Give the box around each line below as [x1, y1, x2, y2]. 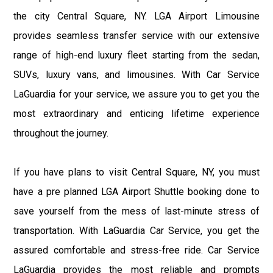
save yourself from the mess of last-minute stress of [13, 205, 260, 217]
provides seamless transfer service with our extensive [13, 29, 260, 41]
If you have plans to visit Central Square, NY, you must [13, 166, 260, 178]
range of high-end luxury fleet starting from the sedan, [13, 49, 260, 61]
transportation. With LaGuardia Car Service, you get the [13, 224, 260, 236]
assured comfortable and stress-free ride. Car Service [13, 244, 260, 256]
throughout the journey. [13, 127, 109, 139]
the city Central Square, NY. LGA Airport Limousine [13, 10, 260, 22]
